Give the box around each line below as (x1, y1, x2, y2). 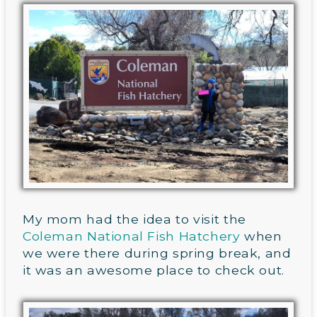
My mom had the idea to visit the (23, 212, 246, 227)
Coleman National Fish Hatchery (23, 229, 241, 244)
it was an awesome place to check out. (23, 263, 284, 278)
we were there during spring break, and (23, 246, 292, 261)
